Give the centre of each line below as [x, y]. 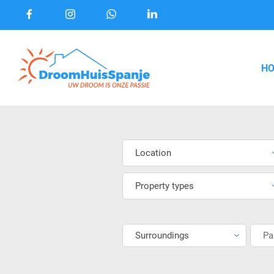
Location [153, 152]
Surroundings [162, 235]
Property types [164, 185]
